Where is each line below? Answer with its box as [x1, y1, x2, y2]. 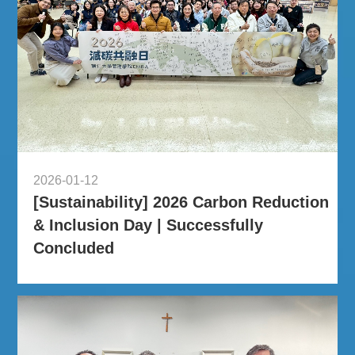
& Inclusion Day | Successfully [33, 216, 264, 235]
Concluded [33, 239, 115, 258]
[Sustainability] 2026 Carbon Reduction [33, 193, 330, 212]
